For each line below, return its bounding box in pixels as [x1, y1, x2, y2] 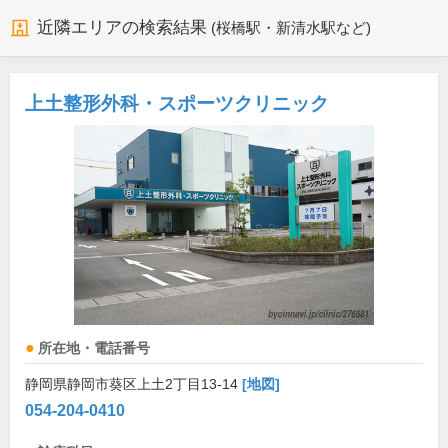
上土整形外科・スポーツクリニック [25, 93, 329, 115]
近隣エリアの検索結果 [37, 18, 207, 38]
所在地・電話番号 [38, 341, 150, 357]
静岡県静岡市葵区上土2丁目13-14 [25, 376, 242, 393]
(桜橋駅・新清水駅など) [210, 20, 371, 37]
